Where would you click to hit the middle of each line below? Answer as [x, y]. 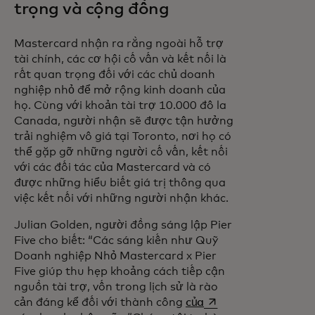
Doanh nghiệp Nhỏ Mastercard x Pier [115, 256]
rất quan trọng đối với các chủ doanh [115, 75]
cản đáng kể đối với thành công [100, 302]
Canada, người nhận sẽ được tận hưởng [124, 121]
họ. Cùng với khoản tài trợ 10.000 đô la [120, 105]
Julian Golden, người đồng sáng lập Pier [123, 225]
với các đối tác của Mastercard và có [112, 167]
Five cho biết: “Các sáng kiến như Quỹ [116, 240]
